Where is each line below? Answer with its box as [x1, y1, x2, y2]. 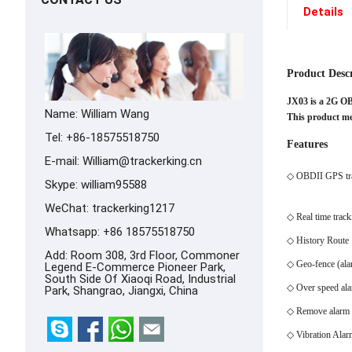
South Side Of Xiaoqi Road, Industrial [45, 271, 236, 286]
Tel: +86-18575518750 [45, 130, 159, 145]
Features [286, 137, 328, 150]
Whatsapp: [45, 224, 103, 239]
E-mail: [45, 153, 82, 168]
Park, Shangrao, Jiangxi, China [45, 283, 198, 298]
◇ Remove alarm [286, 306, 350, 317]
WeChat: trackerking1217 [45, 200, 174, 215]
